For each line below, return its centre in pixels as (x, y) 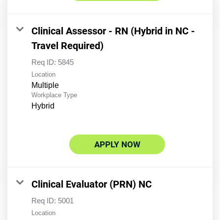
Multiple (45, 85)
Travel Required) (68, 46)
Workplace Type (54, 95)
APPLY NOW (117, 145)
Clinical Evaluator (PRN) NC (92, 184)
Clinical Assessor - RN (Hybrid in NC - (113, 31)
